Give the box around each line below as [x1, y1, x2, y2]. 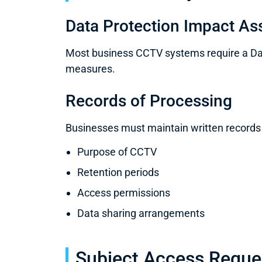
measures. [65, 62, 115, 75]
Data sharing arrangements [77, 207, 205, 220]
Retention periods [77, 166, 159, 179]
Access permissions [77, 187, 170, 199]
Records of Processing [65, 91, 232, 111]
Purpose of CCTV [77, 146, 157, 158]
